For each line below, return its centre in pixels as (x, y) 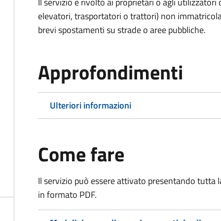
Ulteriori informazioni (91, 105)
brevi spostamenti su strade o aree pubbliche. (122, 30)
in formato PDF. (67, 195)
